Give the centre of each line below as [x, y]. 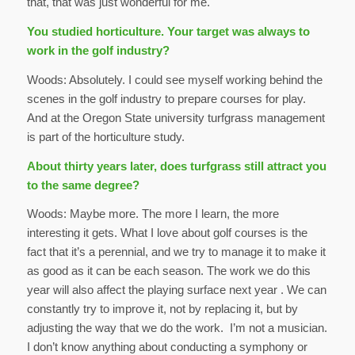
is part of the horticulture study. [105, 136]
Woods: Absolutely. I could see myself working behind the [174, 79]
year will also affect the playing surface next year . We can [176, 290]
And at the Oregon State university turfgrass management [176, 117]
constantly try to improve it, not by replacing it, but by [162, 309]
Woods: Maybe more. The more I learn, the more [153, 214]
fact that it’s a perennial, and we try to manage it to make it [176, 252]
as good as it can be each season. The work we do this [168, 271]
